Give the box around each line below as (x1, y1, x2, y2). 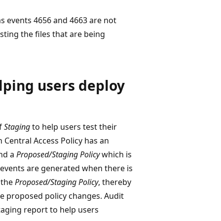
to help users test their (30, 121, 117, 132)
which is (100, 148, 132, 160)
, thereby (98, 176, 131, 187)
